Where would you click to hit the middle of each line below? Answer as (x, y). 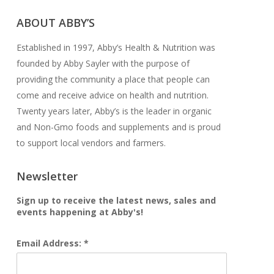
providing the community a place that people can (113, 80)
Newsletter (47, 176)
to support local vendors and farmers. (91, 143)
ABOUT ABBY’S (55, 23)
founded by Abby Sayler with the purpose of (103, 64)
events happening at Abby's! (80, 212)
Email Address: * (52, 243)
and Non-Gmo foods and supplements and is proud (118, 127)
